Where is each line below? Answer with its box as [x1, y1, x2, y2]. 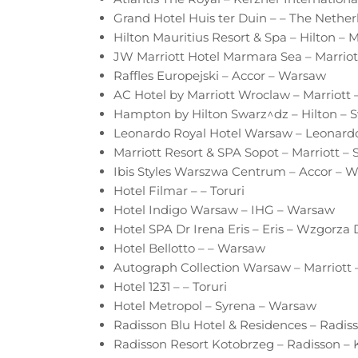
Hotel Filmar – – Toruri [113, 182, 245, 198]
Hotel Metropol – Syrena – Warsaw [113, 297, 316, 313]
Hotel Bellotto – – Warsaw [113, 240, 265, 256]
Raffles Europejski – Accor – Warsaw [113, 67, 326, 83]
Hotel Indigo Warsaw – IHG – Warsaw [113, 201, 335, 217]
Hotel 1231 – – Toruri [113, 278, 227, 294]
